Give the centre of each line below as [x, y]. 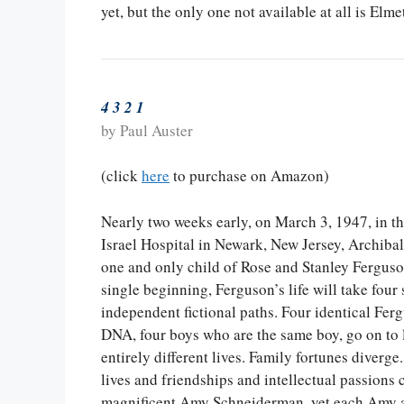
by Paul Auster [147, 130]
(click [121, 176]
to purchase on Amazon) [249, 176]
